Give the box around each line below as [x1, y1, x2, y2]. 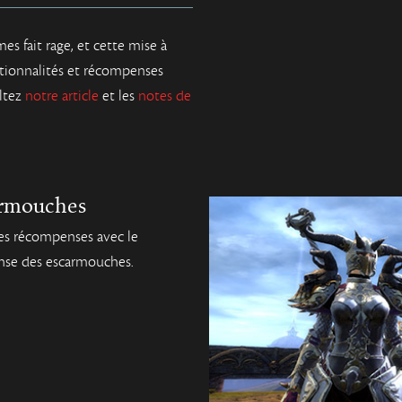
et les [99, 86, 138, 105]
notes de [138, 86, 191, 105]
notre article [25, 86, 99, 105]
